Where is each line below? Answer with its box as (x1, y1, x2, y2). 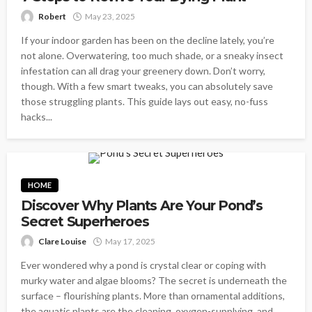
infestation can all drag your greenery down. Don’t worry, (21, 64, 265, 77)
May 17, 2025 (105, 235, 155, 247)
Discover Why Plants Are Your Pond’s (21, 196, 263, 214)
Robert (38, 10, 66, 22)
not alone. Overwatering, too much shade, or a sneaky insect (21, 49, 283, 61)
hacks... (21, 110, 52, 123)
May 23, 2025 (85, 10, 135, 22)
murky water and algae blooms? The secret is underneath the (21, 274, 287, 286)
